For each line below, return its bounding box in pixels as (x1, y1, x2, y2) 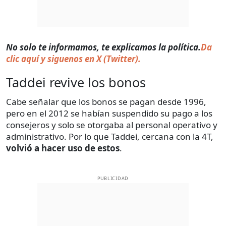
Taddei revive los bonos (6, 73, 146, 91)
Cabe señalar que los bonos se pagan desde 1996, (6, 95, 206, 107)
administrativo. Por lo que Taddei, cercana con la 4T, (6, 130, 213, 142)
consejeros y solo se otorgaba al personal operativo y (6, 119, 217, 131)
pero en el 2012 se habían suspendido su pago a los (6, 107, 212, 119)
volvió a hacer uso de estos (6, 142, 120, 154)
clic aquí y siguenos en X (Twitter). (6, 52, 141, 65)
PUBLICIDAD (97, 175, 129, 182)
